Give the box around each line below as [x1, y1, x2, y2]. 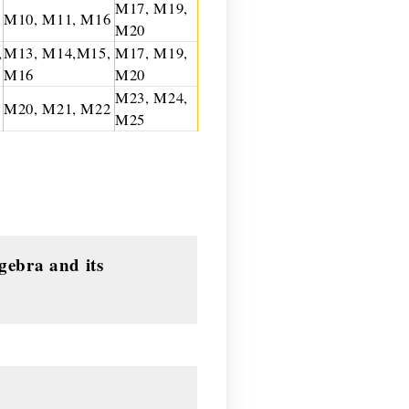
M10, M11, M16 [4, 8, 111, 29]
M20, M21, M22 [4, 98, 111, 119]
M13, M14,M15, [4, 42, 111, 63]
